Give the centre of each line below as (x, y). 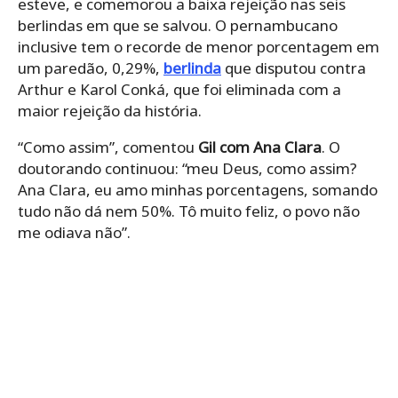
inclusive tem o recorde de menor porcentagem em (199, 47)
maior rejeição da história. (110, 111)
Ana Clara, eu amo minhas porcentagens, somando (198, 190)
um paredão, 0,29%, (91, 68)
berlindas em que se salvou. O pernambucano (178, 26)
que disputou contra (294, 68)
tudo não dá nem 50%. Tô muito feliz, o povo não (189, 211)
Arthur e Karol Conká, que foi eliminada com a (179, 90)
